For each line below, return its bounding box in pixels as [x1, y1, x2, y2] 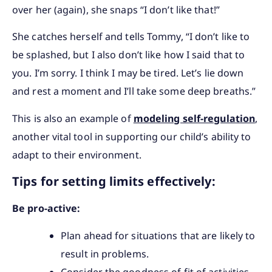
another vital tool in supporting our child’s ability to [12, 129, 251, 143]
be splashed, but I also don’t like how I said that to [12, 48, 245, 62]
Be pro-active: [12, 202, 81, 216]
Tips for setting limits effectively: [12, 172, 216, 189]
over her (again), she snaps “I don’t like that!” [12, 2, 222, 16]
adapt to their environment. [12, 148, 144, 161]
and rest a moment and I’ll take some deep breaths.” [12, 84, 256, 98]
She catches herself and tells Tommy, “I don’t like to [12, 30, 250, 44]
